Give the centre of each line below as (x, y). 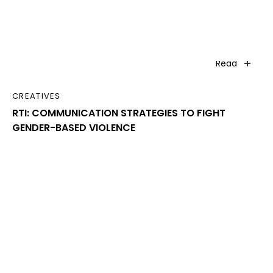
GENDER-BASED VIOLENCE (74, 128)
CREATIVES (37, 96)
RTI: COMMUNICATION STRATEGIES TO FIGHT (119, 113)
